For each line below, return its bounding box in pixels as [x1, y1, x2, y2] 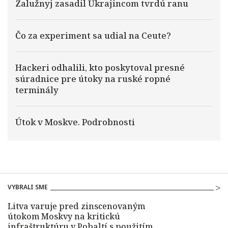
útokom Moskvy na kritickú [8, 211, 120, 222]
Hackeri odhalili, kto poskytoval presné [15, 62, 185, 73]
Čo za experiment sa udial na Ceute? [15, 30, 171, 41]
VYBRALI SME [8, 183, 48, 191]
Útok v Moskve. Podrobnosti [15, 116, 135, 128]
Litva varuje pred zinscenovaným [8, 201, 145, 212]
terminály [15, 84, 59, 96]
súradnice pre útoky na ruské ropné [15, 73, 170, 84]
